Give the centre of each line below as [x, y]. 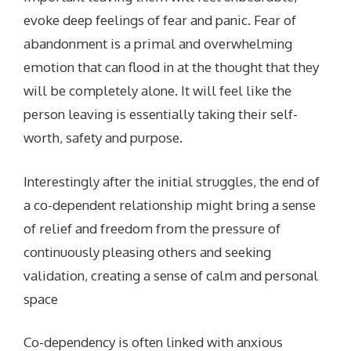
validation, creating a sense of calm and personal [171, 275]
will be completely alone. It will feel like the [158, 91]
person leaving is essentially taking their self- [161, 114]
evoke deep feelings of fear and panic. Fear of [160, 20]
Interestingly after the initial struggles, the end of [172, 181]
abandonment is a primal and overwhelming [158, 44]
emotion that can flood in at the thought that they [172, 67]
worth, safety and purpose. [103, 138]
